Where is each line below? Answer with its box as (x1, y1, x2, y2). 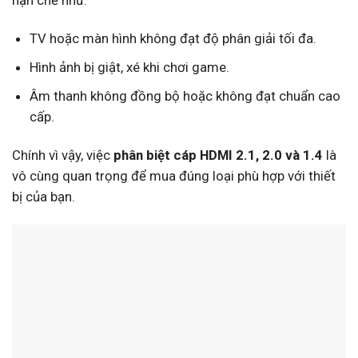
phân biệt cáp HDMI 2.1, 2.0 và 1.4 (113, 146, 323, 163)
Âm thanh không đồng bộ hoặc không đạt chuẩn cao (29, 87, 340, 104)
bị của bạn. (12, 188, 75, 205)
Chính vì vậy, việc (12, 146, 113, 163)
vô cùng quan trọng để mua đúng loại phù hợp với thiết (12, 167, 336, 184)
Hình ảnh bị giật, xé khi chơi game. (29, 58, 229, 75)
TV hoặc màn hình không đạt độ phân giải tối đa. (29, 30, 316, 46)
